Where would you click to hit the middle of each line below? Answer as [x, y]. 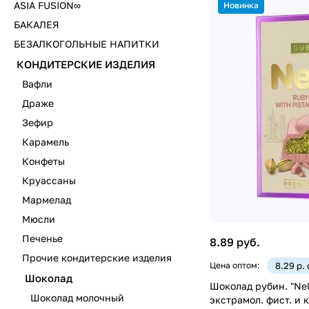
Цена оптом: [235, 265]
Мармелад [47, 200]
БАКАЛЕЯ [37, 24]
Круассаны [49, 180]
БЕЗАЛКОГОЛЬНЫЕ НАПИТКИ [87, 44]
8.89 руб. [235, 242]
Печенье [42, 238]
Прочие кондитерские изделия [97, 258]
